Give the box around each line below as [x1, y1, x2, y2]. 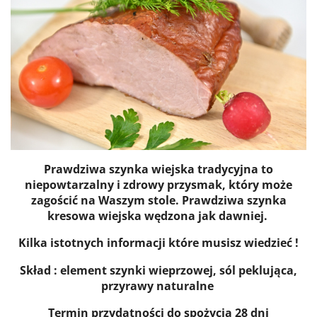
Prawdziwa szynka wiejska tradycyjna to [44, 161, 273, 177]
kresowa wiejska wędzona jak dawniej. [47, 207, 270, 224]
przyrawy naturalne [100, 277, 217, 294]
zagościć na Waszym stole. [30, 192, 182, 208]
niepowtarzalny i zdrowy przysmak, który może [25, 176, 292, 192]
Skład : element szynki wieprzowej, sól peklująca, [20, 262, 297, 278]
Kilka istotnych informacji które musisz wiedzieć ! [18, 234, 299, 250]
